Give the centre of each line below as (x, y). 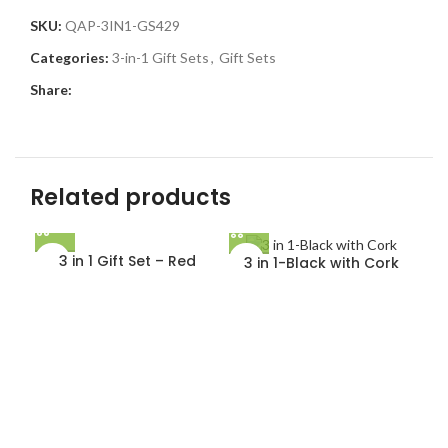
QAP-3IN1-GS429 (122, 25)
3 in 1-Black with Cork (321, 262)
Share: (51, 89)
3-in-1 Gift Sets (160, 57)
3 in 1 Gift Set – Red (127, 261)
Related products (130, 197)
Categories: (69, 57)
